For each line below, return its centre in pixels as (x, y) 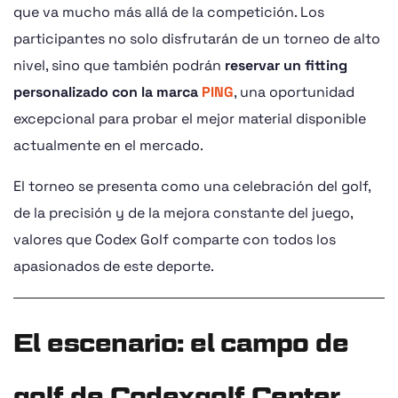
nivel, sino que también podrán (119, 66)
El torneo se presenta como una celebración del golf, (192, 187)
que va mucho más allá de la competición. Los (169, 12)
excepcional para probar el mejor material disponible (190, 119)
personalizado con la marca (107, 92)
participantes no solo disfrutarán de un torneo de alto (197, 39)
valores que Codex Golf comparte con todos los (175, 240)
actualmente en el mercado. (108, 146)
